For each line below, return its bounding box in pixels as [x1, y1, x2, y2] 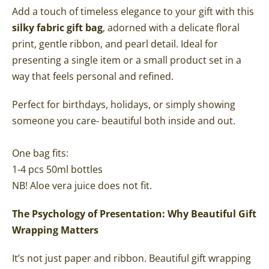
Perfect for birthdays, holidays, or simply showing [12, 97, 235, 111]
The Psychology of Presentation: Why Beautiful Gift [12, 207, 256, 220]
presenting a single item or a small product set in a [12, 53, 241, 67]
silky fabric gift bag [12, 20, 103, 34]
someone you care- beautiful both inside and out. [12, 113, 235, 127]
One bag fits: [12, 146, 71, 160]
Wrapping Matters [12, 223, 98, 237]
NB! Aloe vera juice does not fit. [12, 178, 152, 192]
